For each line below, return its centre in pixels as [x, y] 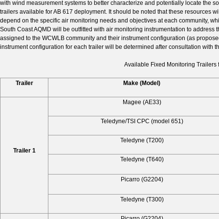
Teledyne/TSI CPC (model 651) [142, 121]
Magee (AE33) [142, 102]
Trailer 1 [24, 150]
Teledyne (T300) [142, 199]
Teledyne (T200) [142, 140]
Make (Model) [142, 83]
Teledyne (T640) [142, 159]
